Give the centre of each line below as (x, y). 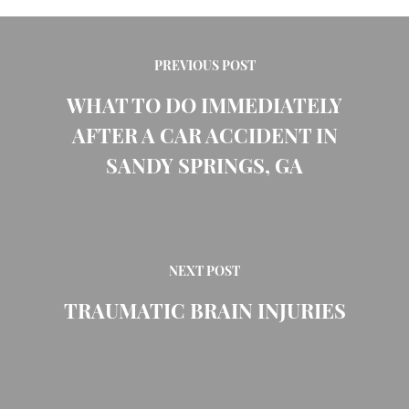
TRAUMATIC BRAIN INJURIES (204, 310)
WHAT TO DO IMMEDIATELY (204, 105)
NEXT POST (204, 271)
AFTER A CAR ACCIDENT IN (204, 135)
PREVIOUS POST (204, 66)
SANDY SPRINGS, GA (204, 165)
